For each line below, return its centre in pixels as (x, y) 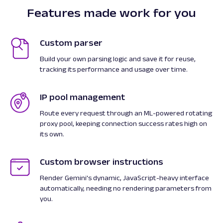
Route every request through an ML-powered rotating (126, 113)
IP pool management (82, 97)
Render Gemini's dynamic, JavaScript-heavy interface (124, 178)
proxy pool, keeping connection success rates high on (123, 123)
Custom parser (71, 43)
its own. (52, 134)
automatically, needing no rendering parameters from (126, 188)
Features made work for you (111, 13)
